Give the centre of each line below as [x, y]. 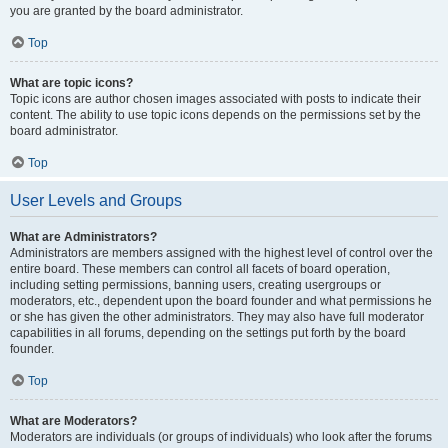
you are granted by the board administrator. [126, 11]
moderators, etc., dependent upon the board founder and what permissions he [221, 301]
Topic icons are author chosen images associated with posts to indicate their [215, 99]
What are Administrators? [83, 237]
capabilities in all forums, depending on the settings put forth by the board [208, 333]
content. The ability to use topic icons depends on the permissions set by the [215, 115]
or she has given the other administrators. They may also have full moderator [217, 317]
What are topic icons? [71, 83]
